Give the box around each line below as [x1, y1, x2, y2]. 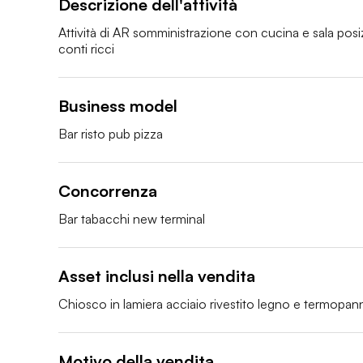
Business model [58, 96, 177, 116]
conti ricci [58, 41, 114, 57]
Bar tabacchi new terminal [58, 211, 205, 227]
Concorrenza [58, 181, 157, 201]
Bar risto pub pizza [58, 126, 163, 142]
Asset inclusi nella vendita [58, 266, 255, 286]
